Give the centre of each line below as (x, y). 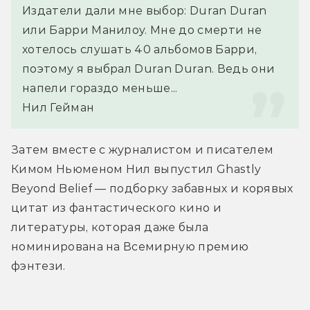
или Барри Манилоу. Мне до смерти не (142, 30)
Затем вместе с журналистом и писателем (143, 149)
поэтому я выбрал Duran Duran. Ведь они (149, 69)
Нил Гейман (58, 107)
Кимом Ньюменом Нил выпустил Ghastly (136, 169)
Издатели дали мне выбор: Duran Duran (145, 10)
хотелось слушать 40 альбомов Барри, (140, 49)
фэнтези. (38, 266)
